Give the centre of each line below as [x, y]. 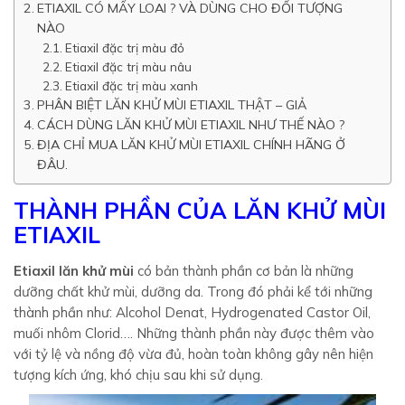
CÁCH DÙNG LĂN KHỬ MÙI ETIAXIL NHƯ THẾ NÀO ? [190, 125]
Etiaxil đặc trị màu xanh [132, 85]
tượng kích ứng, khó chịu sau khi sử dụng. [138, 375]
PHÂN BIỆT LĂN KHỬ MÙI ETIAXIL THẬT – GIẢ [171, 105]
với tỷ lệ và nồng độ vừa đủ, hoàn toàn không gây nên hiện [193, 354]
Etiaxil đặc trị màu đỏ [125, 47]
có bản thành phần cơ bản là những [244, 271]
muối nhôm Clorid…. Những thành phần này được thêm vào [194, 333]
